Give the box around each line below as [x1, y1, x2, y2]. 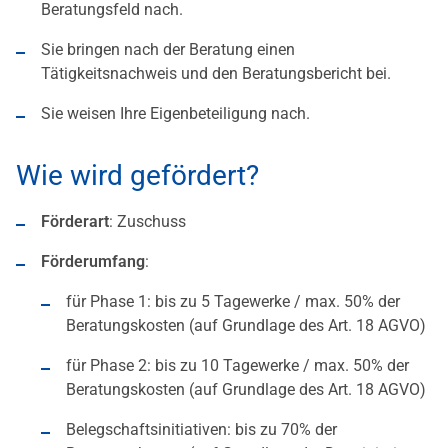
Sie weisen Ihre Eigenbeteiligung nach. [41, 104, 310, 124]
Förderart [41, 212, 109, 232]
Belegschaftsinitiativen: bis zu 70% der [66, 420, 337, 440]
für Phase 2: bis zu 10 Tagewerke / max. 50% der [66, 356, 409, 376]
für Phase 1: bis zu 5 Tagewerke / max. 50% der [66, 292, 400, 312]
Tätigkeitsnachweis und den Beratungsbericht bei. [41, 64, 391, 84]
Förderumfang [41, 252, 145, 272]
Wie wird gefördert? [16, 159, 259, 193]
